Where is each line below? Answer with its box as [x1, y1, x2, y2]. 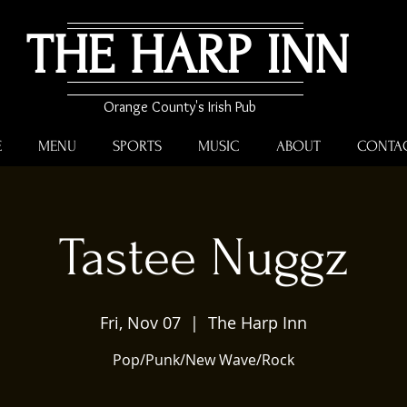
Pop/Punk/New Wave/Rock [113, 350, 294, 370]
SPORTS [113, 137, 162, 154]
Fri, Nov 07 [100, 312, 181, 333]
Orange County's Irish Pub [103, 98, 256, 115]
